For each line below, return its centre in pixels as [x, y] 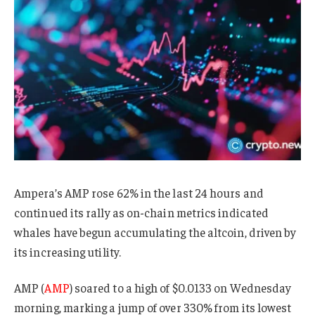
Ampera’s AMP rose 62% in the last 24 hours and [139, 192]
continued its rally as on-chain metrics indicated [142, 212]
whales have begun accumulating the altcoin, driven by [155, 232]
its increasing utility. [67, 251]
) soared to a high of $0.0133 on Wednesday [180, 288]
